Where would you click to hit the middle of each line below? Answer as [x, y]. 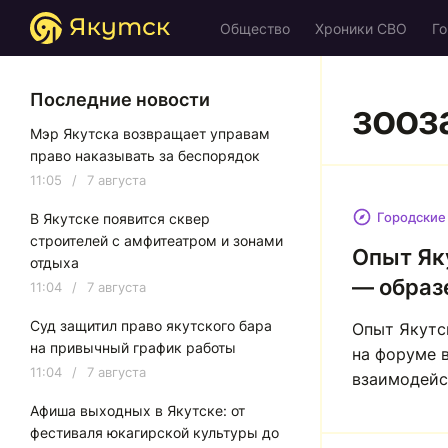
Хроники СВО [361, 28]
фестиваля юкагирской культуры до [154, 432]
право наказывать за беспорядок [145, 155]
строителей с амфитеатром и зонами [156, 240]
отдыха [54, 262]
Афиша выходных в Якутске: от [137, 410]
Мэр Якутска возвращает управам [150, 133]
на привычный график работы [133, 347]
